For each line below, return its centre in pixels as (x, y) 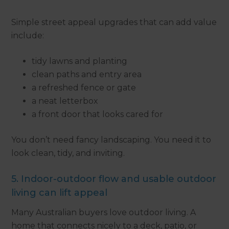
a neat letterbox (65, 101)
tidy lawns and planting (80, 61)
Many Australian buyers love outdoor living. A (104, 213)
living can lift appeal (60, 193)
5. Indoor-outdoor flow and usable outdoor (114, 179)
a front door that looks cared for (98, 114)
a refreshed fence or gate (84, 88)
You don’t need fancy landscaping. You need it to (111, 140)
